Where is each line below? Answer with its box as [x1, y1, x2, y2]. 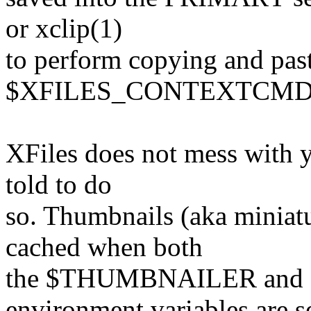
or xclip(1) [6, 12, 122, 43]
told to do [6, 169, 112, 199]
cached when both [6, 231, 203, 262]
